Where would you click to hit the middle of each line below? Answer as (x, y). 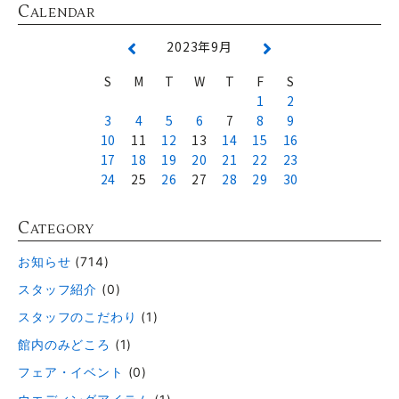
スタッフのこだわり (77, 317)
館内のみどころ (64, 344)
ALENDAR (62, 13)
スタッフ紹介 (58, 289)
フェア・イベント (71, 372)
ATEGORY (62, 230)
